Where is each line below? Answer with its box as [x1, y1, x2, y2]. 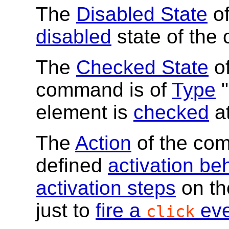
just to [36, 199, 96, 222]
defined [36, 154, 108, 177]
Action [75, 132, 131, 154]
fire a [96, 199, 146, 222]
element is [36, 101, 133, 124]
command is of [36, 79, 172, 101]
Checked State [76, 56, 209, 79]
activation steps [36, 177, 176, 199]
